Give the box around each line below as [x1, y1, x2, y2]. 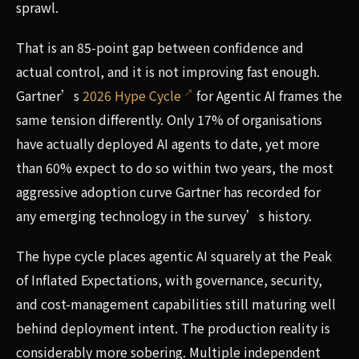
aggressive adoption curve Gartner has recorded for [16, 182, 321, 202]
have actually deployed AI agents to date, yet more [16, 134, 320, 154]
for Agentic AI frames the [193, 86, 342, 106]
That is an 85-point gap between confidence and [16, 37, 304, 57]
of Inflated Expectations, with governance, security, [16, 270, 322, 290]
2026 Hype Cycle [83, 86, 181, 106]
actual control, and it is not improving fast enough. [16, 61, 320, 81]
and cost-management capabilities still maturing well [16, 294, 336, 314]
